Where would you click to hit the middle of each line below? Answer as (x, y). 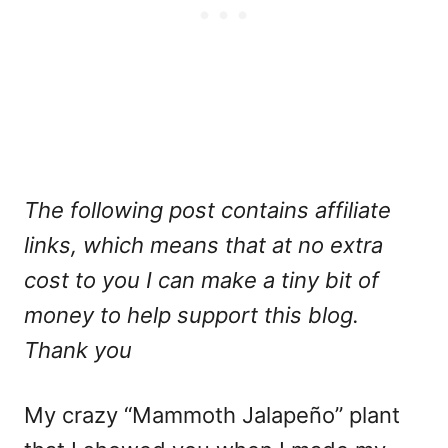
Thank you (78, 350)
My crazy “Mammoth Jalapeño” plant (212, 415)
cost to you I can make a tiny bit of (201, 280)
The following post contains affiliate (207, 210)
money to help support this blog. (191, 315)
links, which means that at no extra (203, 245)
